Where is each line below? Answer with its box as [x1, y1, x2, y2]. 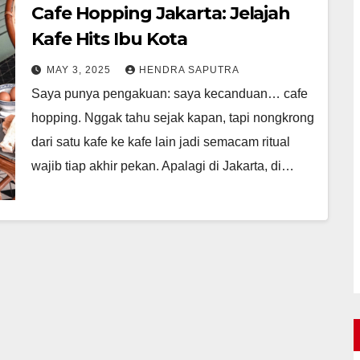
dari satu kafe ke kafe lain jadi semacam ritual [31, 134, 290, 149]
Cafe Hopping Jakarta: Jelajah [31, 2, 291, 24]
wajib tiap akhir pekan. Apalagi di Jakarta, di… [31, 158, 294, 173]
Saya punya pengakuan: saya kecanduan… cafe [31, 86, 308, 100]
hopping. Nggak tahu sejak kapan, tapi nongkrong [31, 110, 314, 125]
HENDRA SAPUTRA [139, 63, 239, 76]
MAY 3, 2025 [47, 63, 114, 76]
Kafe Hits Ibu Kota [31, 27, 188, 50]
